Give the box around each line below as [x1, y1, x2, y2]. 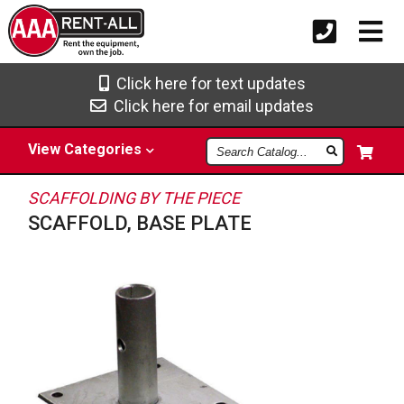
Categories [64, 141, 142, 158]
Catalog [206, 151, 260, 168]
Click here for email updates [106, 96, 314, 115]
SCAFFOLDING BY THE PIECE [28, 188, 241, 207]
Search [206, 136, 255, 153]
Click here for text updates [108, 74, 306, 93]
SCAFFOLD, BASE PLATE [28, 212, 252, 234]
